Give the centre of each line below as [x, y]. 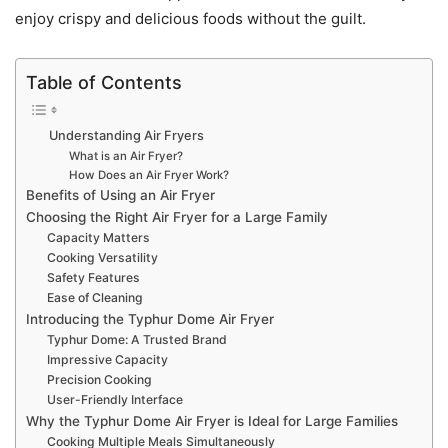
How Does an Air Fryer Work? [148, 175]
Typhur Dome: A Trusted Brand [137, 340]
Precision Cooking [100, 380]
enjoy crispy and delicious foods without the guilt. [190, 18]
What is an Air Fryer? [125, 156]
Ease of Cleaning [95, 298]
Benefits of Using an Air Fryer [120, 195]
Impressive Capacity [108, 360]
